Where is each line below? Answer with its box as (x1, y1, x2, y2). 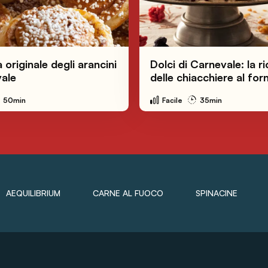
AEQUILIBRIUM (6, 187, 60, 198)
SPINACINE (196, 187, 237, 198)
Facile (162, 95, 182, 105)
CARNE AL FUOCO (93, 187, 163, 198)
